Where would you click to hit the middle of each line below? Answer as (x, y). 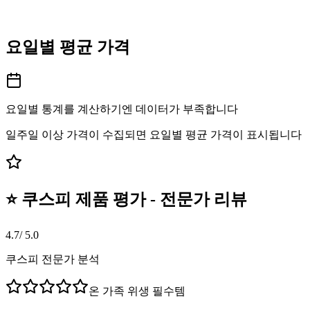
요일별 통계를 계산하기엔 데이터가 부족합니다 (122, 109)
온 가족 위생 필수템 (137, 291)
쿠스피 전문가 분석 (53, 259)
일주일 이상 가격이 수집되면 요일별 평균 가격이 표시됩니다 (154, 134)
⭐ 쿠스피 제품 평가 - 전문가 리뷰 (126, 199)
